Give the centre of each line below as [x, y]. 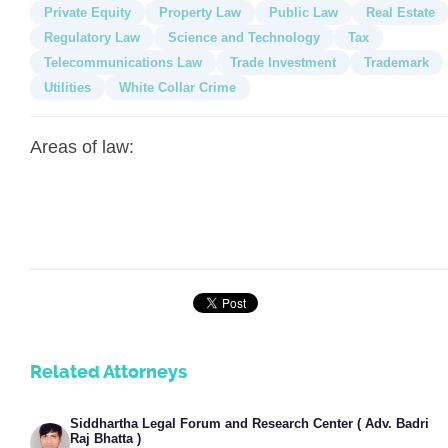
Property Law [200, 12]
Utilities [67, 87]
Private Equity [87, 12]
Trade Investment [283, 62]
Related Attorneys [108, 371]
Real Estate [400, 12]
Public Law [303, 12]
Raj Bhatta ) [105, 438]
